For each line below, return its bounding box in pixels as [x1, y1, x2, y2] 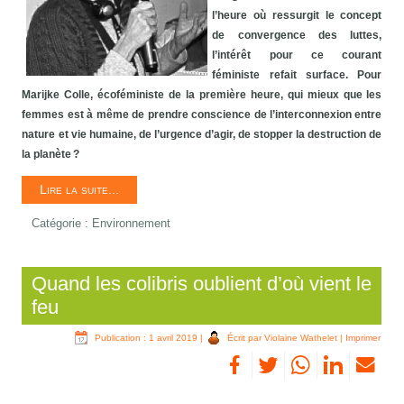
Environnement [92, 216, 171, 231]
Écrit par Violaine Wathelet [227, 333, 338, 344]
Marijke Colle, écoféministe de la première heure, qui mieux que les [22, 88, 382, 102]
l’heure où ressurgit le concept [212, 9, 382, 23]
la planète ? [22, 148, 80, 161]
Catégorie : [32, 216, 93, 231]
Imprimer [345, 333, 381, 344]
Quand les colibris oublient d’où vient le [32, 272, 372, 296]
